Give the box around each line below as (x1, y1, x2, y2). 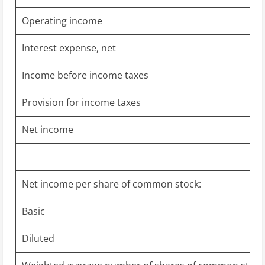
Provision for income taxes (22, 95, 141, 109)
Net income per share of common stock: (22, 177, 201, 190)
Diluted (22, 231, 54, 245)
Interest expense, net (22, 41, 116, 54)
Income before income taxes (22, 68, 148, 82)
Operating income (22, 14, 102, 27)
